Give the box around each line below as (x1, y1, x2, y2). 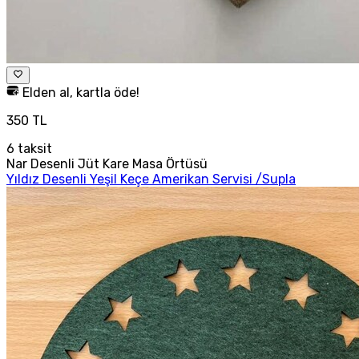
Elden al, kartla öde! (19, 84, 139, 100)
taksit (14, 140, 52, 156)
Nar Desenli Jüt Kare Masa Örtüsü (6, 155, 208, 171)
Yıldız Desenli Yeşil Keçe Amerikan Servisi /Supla (6, 171, 296, 187)
